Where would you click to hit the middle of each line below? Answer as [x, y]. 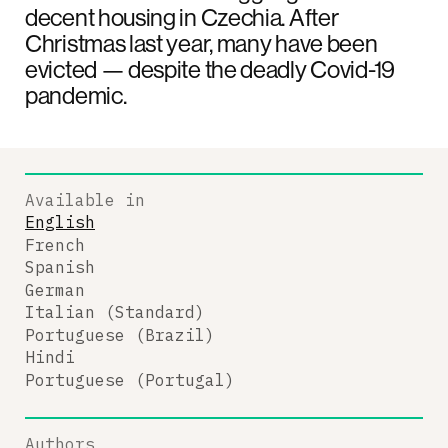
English [60, 222]
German [55, 289]
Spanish [60, 267]
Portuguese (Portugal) [130, 379]
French [55, 244]
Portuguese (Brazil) [120, 334]
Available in [85, 199]
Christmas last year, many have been [201, 42]
